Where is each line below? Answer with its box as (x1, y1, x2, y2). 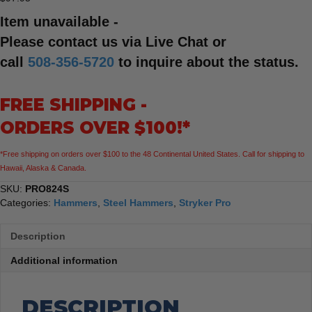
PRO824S (25, 183, 69, 195)
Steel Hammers (103, 197, 173, 209)
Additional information (10, 255, 118, 267)
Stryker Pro (179, 197, 231, 209)
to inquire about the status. (114, 54, 299, 70)
